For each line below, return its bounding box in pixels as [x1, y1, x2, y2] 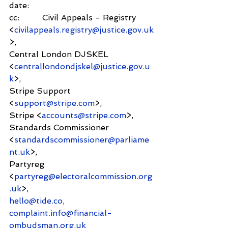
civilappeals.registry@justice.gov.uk [14, 24, 154, 35]
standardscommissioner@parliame [14, 134, 149, 145]
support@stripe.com [14, 98, 95, 108]
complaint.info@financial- [9, 208, 112, 218]
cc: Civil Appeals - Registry [9, 12, 138, 22]
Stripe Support [9, 85, 73, 96]
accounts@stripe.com [42, 110, 126, 120]
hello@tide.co [9, 195, 63, 206]
